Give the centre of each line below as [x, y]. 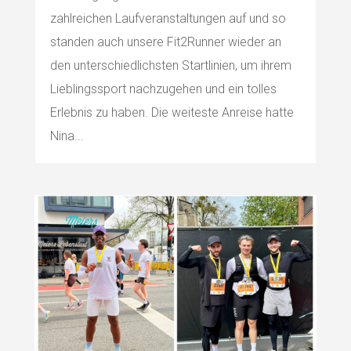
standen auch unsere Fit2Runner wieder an [165, 42]
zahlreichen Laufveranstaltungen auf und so [168, 19]
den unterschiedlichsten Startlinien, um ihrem [170, 66]
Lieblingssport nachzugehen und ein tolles [163, 89]
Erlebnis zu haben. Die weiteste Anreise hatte [172, 113]
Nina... [67, 136]
